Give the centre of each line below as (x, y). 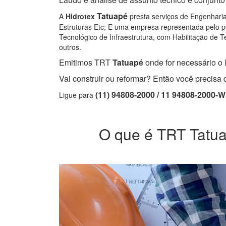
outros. (70, 47)
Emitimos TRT (85, 63)
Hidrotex (80, 16)
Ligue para (77, 95)
